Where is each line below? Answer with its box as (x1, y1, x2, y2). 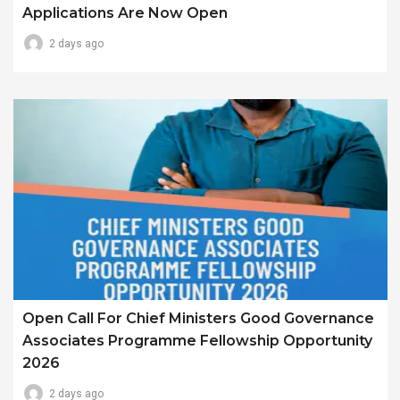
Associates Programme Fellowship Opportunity (22, 332, 372, 350)
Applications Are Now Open (22, 4, 228, 21)
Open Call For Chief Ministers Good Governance (22, 310, 374, 328)
